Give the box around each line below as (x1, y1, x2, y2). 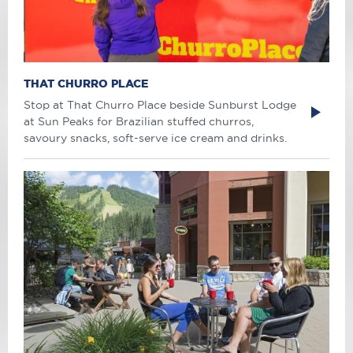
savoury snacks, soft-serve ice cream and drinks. (24, 131, 287, 144)
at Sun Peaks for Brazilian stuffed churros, (24, 114, 254, 128)
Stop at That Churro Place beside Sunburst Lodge (24, 98, 296, 111)
